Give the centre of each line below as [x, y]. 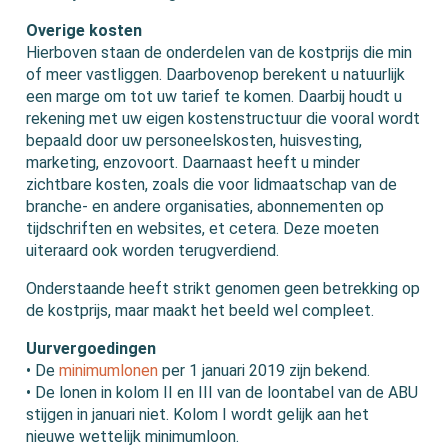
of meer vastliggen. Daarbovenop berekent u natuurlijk [216, 75]
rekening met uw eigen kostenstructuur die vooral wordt [223, 119]
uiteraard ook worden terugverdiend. [153, 251]
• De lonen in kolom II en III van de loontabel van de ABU [222, 393]
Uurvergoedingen [91, 349]
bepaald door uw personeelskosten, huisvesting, [194, 141]
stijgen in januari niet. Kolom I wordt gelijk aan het [198, 415]
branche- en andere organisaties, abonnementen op [205, 207]
